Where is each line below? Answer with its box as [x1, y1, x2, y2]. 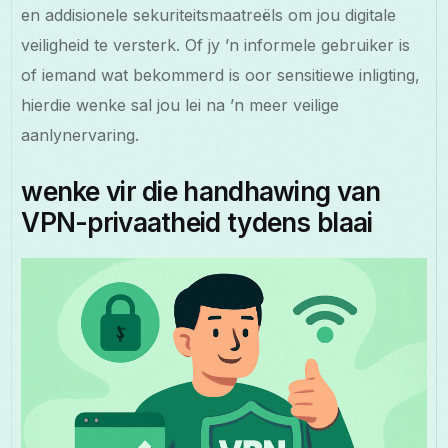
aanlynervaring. [21, 125, 140, 146]
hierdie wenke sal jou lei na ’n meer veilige [21, 95, 340, 116]
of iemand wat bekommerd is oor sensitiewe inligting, [21, 65, 421, 86]
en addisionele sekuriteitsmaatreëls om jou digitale [21, 5, 397, 26]
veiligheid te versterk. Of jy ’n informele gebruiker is [21, 35, 411, 56]
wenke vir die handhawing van [21, 176, 381, 208]
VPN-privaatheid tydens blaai [21, 207, 373, 239]
